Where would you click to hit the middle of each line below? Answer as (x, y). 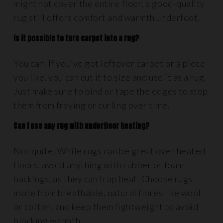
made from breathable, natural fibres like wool (107, 193)
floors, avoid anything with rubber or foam (99, 165)
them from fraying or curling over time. (92, 105)
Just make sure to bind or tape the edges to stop (111, 91)
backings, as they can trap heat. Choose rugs (103, 179)
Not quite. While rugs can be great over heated (110, 151)
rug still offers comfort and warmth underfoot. (107, 17)
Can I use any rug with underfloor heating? (81, 126)
